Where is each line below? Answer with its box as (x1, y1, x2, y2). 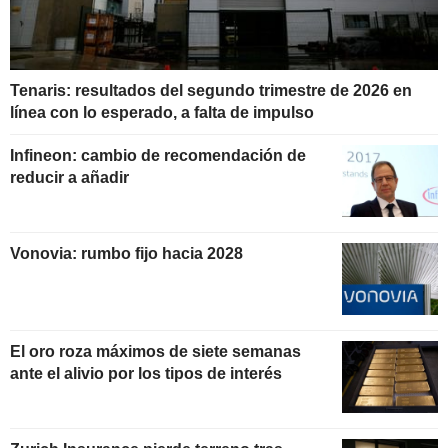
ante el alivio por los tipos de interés (10, 364, 282, 382)
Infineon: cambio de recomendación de (10, 147, 306, 165)
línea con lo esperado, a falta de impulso (10, 104, 314, 122)
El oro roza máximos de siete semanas (10, 342, 301, 360)
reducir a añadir (10, 169, 129, 187)
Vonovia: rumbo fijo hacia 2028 (10, 244, 243, 262)
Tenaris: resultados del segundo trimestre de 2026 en (10, 82, 412, 100)
